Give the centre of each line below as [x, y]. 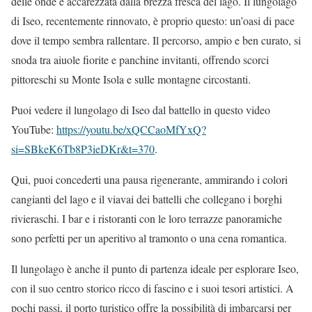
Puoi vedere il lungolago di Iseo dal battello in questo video [141, 109]
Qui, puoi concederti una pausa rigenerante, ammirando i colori [149, 179]
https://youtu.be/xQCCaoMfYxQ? [131, 129]
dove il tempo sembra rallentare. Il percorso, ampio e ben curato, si [156, 40]
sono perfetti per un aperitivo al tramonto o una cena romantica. [149, 237]
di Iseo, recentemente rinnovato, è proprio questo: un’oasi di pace [153, 20]
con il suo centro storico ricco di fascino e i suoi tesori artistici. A [153, 288]
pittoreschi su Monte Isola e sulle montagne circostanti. [131, 79]
